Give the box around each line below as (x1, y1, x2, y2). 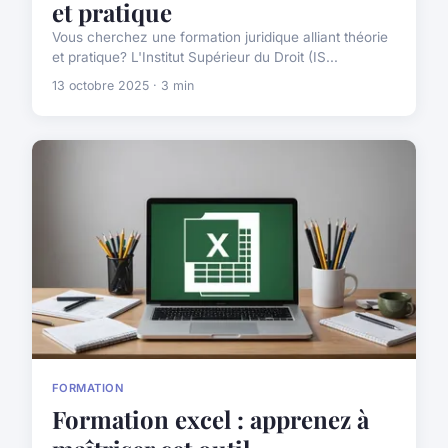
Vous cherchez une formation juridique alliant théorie (52, 28, 388, 45)
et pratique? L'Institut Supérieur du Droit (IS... (52, 48, 338, 65)
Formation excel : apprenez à (52, 403, 369, 436)
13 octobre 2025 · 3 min (52, 77, 194, 93)
